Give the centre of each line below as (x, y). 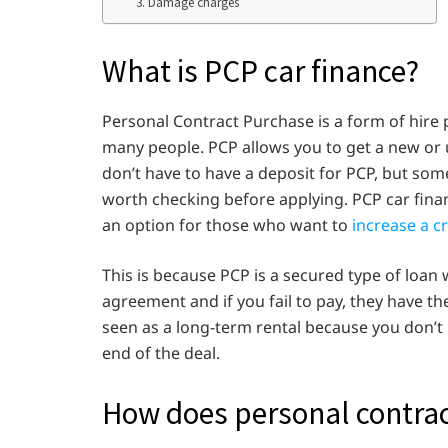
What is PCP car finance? (260, 71)
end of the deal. (163, 352)
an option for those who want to (227, 224)
